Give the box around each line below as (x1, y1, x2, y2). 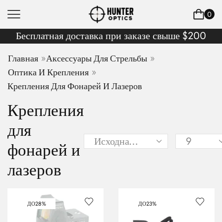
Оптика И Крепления (8, 66, 89, 78)
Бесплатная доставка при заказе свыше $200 (16, 29, 206, 42)
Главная (8, 52, 38, 64)
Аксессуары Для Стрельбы (46, 52, 147, 64)
